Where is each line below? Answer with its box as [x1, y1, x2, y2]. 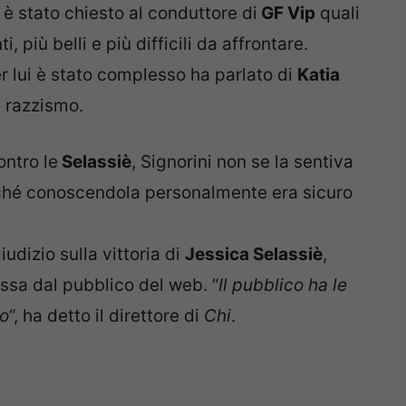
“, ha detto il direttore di [9, 305, 204, 327]
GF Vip [257, 2, 315, 24]
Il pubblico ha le [218, 275, 347, 296]
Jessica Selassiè [185, 244, 323, 266]
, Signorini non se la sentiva [131, 151, 353, 173]
